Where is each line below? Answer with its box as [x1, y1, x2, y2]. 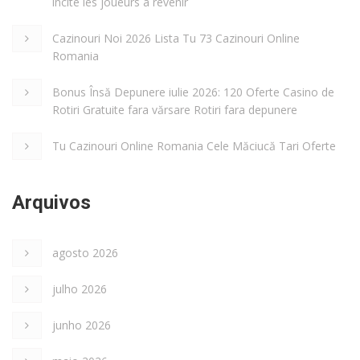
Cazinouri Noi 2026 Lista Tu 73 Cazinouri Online [52, 30, 300, 46]
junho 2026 [52, 317, 111, 333]
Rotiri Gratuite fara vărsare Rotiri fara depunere [52, 101, 297, 117]
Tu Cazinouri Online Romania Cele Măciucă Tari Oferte [52, 137, 336, 153]
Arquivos [12, 190, 91, 214]
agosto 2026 [52, 244, 118, 260]
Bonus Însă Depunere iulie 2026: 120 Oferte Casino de [52, 84, 334, 100]
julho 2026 [52, 280, 107, 297]
